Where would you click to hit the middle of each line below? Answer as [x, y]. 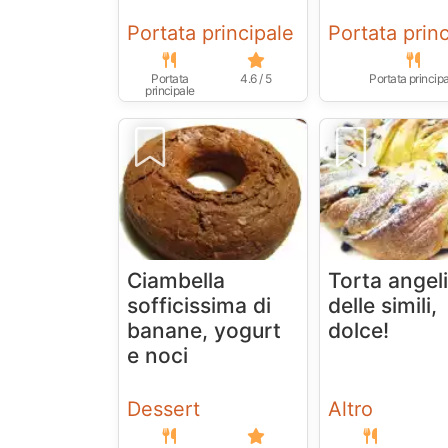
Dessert [163, 409]
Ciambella [176, 281]
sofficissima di [199, 306]
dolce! [359, 331]
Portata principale [210, 33]
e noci [157, 356]
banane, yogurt [204, 331]
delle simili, [383, 306]
